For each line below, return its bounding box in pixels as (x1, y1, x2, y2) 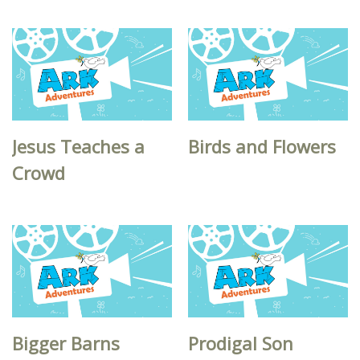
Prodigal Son (188, 330, 294, 355)
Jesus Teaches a (12, 134, 145, 159)
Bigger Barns (12, 330, 120, 355)
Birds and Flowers (188, 134, 337, 159)
